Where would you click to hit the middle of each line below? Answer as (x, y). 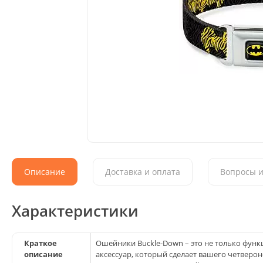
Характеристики (75, 211)
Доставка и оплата (143, 172)
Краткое (41, 243)
